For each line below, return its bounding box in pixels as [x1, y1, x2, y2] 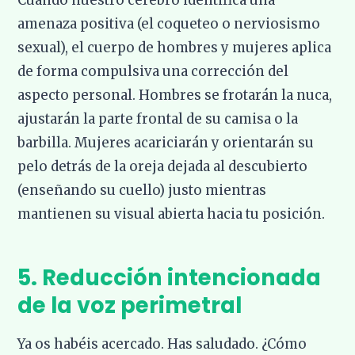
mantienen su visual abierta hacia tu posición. [17, 205, 326, 223]
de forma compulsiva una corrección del [17, 63, 289, 81]
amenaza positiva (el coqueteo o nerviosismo [17, 15, 321, 33]
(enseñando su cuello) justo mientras [17, 181, 267, 200]
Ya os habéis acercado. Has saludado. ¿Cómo [17, 335, 307, 353]
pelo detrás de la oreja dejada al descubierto [17, 158, 308, 176]
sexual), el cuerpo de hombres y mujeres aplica [17, 39, 332, 57]
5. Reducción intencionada [17, 262, 322, 294]
